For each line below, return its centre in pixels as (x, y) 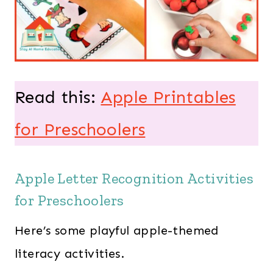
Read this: (58, 97)
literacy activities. (69, 253)
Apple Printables (168, 97)
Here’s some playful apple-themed (117, 230)
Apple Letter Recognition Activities (134, 178)
